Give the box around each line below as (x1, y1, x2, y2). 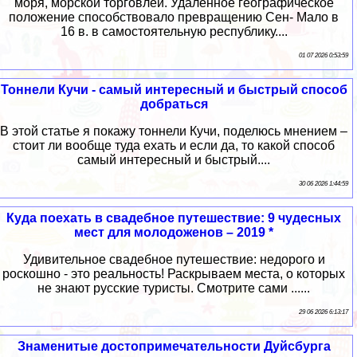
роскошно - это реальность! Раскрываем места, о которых (2, 266, 345, 280)
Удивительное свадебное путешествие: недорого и (22, 252, 325, 266)
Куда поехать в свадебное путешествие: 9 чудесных (6, 210, 341, 225)
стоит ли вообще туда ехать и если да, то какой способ (13, 138, 335, 152)
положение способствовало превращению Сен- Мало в (9, 10, 339, 24)
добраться (139, 96, 208, 111)
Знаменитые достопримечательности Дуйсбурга (17, 339, 331, 353)
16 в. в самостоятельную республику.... (60, 24, 288, 38)
